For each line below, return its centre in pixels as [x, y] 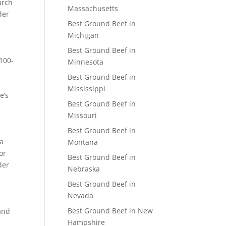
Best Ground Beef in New [110, 211]
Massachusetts [93, 8]
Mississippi [87, 89]
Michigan [83, 35]
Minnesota [86, 62]
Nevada [81, 195]
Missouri [82, 115]
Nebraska [84, 169]
